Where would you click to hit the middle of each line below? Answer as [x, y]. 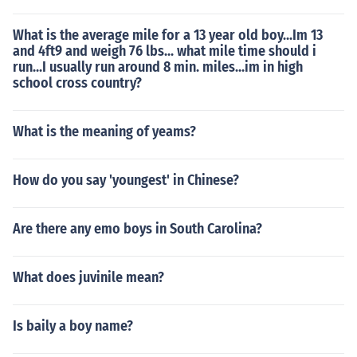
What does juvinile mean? [88, 277]
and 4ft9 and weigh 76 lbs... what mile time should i [165, 51]
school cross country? [77, 83]
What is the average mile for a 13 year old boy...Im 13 [168, 35]
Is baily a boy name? [73, 326]
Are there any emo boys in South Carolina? [137, 229]
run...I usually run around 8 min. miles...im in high [158, 67]
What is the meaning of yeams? [104, 131]
